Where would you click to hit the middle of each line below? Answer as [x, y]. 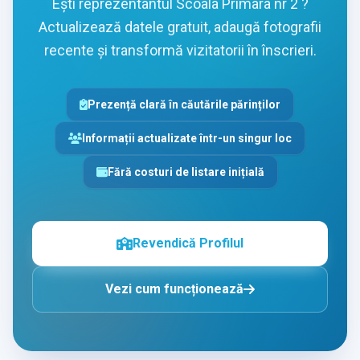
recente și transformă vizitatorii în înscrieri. [180, 51]
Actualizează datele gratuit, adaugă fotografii [180, 27]
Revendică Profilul [188, 243]
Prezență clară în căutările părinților [184, 105]
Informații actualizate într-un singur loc [187, 139]
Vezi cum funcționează [174, 289]
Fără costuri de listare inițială [186, 172]
